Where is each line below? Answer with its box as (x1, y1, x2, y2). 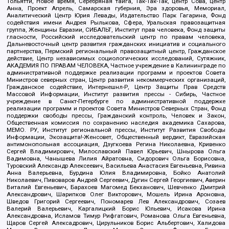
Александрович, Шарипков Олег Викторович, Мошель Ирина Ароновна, (7, 191, 225, 198)
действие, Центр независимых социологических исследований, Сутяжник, (7, 55, 225, 62)
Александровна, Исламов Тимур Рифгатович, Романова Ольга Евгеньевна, (7, 212, 225, 220)
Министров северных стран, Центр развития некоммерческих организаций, (7, 76, 225, 84)
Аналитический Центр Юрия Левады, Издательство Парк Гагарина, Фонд (7, 12, 225, 19)
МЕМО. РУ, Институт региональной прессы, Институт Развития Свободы (7, 126, 225, 134)
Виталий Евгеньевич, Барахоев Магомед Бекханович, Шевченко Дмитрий (7, 184, 225, 191)
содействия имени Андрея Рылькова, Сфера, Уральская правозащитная (7, 19, 225, 27)
